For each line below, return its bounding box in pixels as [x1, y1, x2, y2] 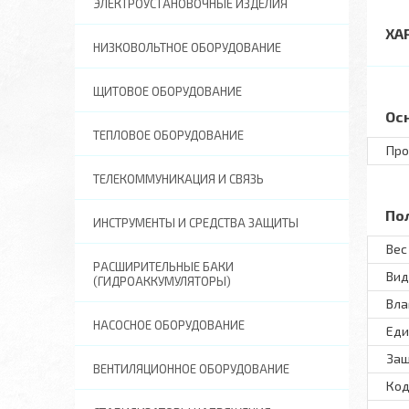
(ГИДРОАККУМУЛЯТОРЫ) [93, 274, 231, 288]
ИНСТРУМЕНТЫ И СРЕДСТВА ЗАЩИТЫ [93, 215, 299, 230]
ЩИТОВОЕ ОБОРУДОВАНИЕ [93, 84, 242, 99]
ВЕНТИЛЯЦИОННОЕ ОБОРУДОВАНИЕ [93, 362, 289, 376]
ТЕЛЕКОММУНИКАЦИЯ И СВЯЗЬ [93, 172, 264, 186]
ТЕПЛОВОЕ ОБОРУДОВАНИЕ [93, 128, 244, 142]
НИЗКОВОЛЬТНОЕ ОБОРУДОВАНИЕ [93, 40, 281, 55]
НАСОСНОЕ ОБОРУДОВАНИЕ [93, 318, 245, 332]
